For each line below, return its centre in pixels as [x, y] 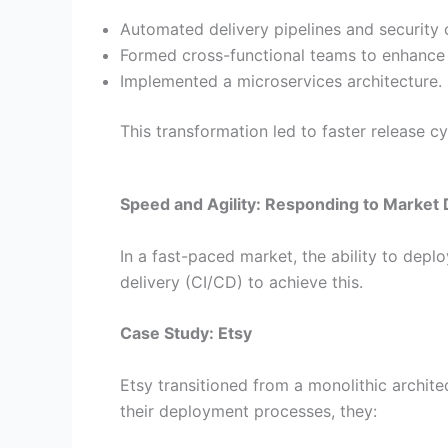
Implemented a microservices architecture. [281, 80]
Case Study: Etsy [186, 333]
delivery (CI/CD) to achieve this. [241, 281]
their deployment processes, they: [248, 410]
